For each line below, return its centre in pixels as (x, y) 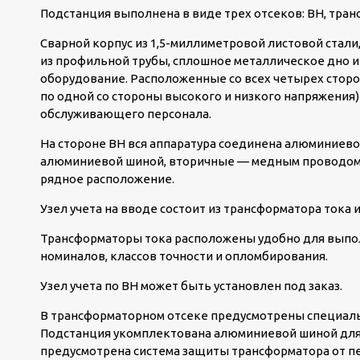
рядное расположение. (107, 179)
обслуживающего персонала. (126, 114)
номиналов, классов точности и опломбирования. (184, 256)
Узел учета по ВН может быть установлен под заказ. (191, 286)
